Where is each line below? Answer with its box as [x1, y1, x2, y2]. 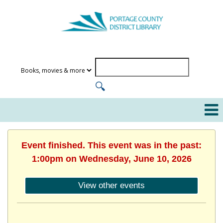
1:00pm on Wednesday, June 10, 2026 [31, 153, 192, 164]
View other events [78, 180, 145, 191]
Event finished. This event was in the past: [21, 140, 202, 150]
